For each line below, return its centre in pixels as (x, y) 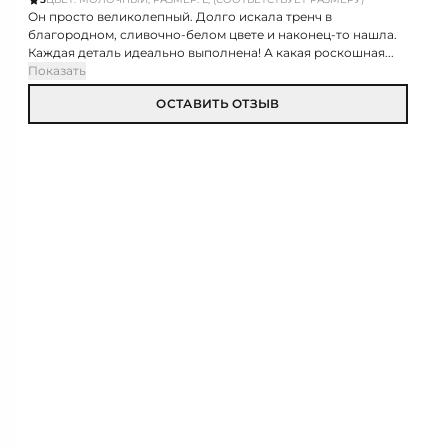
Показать (57, 70)
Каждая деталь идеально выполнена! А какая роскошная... (211, 52)
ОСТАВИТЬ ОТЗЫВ (218, 103)
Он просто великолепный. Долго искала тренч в (180, 16)
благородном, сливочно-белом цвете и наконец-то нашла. (212, 34)
